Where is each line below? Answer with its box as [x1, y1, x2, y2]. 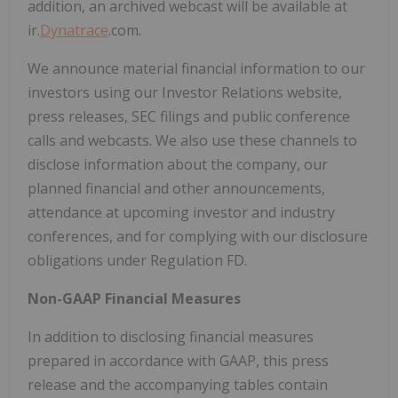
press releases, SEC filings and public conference [28, 107, 350, 127]
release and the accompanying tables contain [28, 375, 328, 395]
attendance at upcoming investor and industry [28, 203, 335, 223]
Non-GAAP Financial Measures [28, 289, 241, 309]
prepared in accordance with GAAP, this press [28, 351, 329, 371]
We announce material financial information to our [28, 59, 365, 79]
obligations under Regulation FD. [28, 251, 247, 271]
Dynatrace [40, 20, 108, 41]
